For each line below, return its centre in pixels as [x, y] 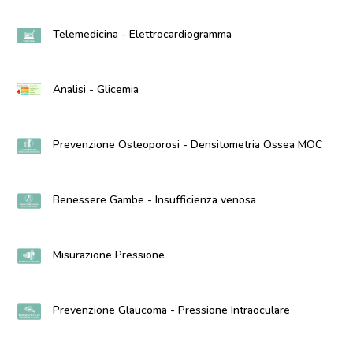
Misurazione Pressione [109, 255]
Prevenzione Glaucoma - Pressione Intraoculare [172, 310]
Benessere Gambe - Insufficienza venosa [155, 200]
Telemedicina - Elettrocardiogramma [143, 34]
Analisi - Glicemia [96, 89]
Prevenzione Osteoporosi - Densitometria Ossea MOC [188, 145]
